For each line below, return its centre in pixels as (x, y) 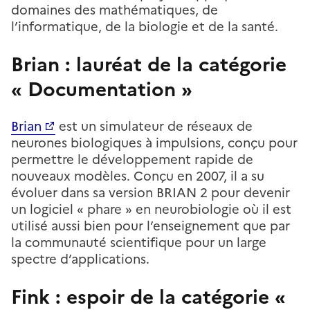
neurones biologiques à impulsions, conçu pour (154, 143)
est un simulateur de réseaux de (154, 126)
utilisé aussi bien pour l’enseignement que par (151, 226)
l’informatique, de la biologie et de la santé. (145, 26)
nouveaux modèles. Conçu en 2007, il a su (138, 176)
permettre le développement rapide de (132, 159)
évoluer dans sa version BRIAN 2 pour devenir (151, 192)
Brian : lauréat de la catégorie (149, 64)
